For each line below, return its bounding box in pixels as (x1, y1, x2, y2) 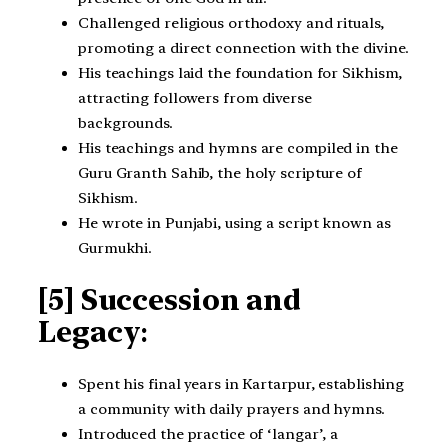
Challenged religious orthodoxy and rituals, (78, 13, 384, 32)
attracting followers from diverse (78, 88, 312, 107)
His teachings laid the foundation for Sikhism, (78, 63, 403, 82)
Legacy (38, 315, 141, 350)
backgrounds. (78, 113, 173, 132)
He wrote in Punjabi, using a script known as (78, 213, 391, 232)
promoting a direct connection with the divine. (78, 38, 410, 57)
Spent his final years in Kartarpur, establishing (78, 374, 405, 393)
